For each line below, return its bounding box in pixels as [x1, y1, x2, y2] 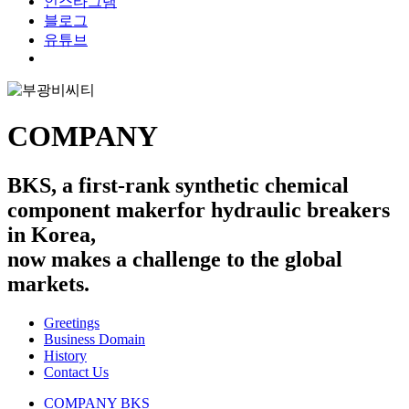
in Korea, [7, 222, 96, 246]
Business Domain [44, 330, 145, 347]
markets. [7, 271, 89, 296]
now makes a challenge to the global [7, 246, 342, 271]
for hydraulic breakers [177, 197, 390, 222]
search [43, 49, 79, 65]
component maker [7, 197, 177, 222]
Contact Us [44, 363, 109, 380]
